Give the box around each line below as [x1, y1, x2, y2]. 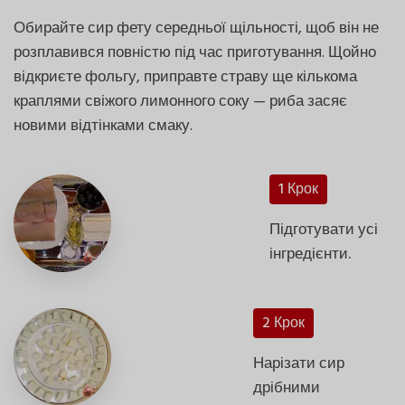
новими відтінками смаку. [14, 113, 193, 138]
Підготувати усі [269, 217, 379, 242]
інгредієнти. [269, 241, 352, 267]
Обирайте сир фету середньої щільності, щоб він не [14, 15, 379, 41]
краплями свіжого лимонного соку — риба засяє [14, 89, 347, 114]
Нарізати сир [253, 351, 345, 376]
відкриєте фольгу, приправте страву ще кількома [14, 64, 357, 89]
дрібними [253, 375, 321, 400]
